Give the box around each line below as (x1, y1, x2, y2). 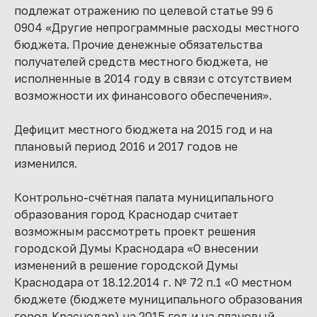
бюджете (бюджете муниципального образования (14, 292, 302, 306)
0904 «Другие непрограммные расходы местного (14, 21, 299, 35)
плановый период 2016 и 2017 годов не (14, 139, 238, 154)
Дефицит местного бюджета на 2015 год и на (14, 122, 272, 137)
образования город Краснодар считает (14, 207, 238, 221)
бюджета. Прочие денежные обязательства (14, 38, 263, 52)
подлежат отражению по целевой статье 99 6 (14, 4, 273, 18)
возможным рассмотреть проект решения (14, 224, 255, 238)
